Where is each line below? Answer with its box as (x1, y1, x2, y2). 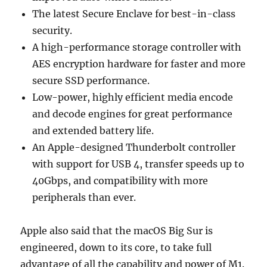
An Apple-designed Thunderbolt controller (32, 141, 236, 153)
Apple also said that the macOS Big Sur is (20, 224, 213, 237)
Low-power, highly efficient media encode (32, 91, 234, 103)
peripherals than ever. (32, 191, 136, 203)
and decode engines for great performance (32, 107, 233, 120)
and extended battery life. (32, 124, 154, 136)
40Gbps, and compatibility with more (32, 174, 209, 187)
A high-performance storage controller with (32, 41, 242, 53)
